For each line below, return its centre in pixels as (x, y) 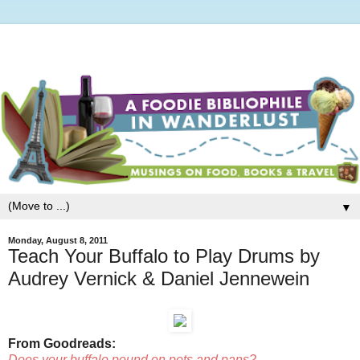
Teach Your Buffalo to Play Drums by (164, 256)
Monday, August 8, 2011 (58, 241)
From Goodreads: (62, 343)
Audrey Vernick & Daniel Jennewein (159, 279)
